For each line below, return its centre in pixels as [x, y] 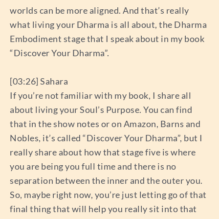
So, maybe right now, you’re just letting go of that [108, 195]
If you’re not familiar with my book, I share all [100, 95]
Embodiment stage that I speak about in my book [107, 39]
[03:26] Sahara [39, 81]
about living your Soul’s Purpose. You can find [101, 109]
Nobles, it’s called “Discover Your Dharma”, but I [106, 138]
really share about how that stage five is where [103, 152]
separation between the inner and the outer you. [106, 180]
